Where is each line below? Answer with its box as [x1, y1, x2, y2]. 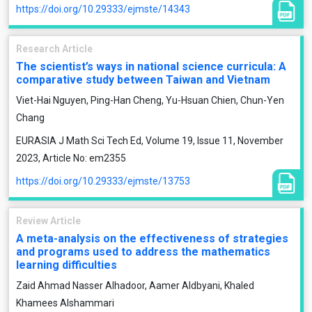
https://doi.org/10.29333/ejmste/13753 [16, 175, 190, 187]
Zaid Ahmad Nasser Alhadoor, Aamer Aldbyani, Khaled [16, 280, 254, 291]
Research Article [16, 43, 93, 54]
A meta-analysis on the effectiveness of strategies [16, 232, 288, 245]
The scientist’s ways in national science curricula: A [16, 60, 286, 73]
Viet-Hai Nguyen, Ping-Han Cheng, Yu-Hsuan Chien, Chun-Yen [16, 95, 284, 106]
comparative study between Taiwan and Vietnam [16, 73, 270, 86]
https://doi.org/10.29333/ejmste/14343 [16, 3, 190, 15]
